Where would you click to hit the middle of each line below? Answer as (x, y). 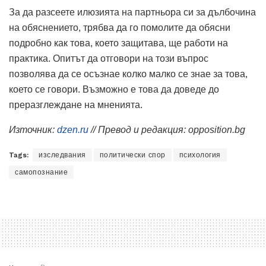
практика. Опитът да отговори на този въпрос (109, 59)
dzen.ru (73, 130)
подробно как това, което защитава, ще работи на (118, 43)
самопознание (41, 172)
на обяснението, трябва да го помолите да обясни (120, 28)
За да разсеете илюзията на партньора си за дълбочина (132, 12)
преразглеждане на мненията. (76, 105)
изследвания (62, 155)
